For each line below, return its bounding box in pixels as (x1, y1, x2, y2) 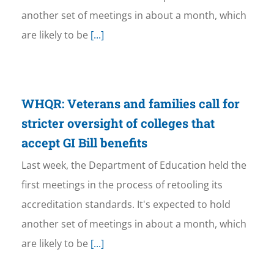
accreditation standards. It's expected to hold (21, 198, 231, 212)
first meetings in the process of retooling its (21, 178, 223, 192)
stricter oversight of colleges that (21, 115, 215, 131)
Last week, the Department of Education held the (21, 158, 246, 172)
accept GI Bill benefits (21, 135, 147, 151)
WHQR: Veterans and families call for (21, 95, 240, 112)
